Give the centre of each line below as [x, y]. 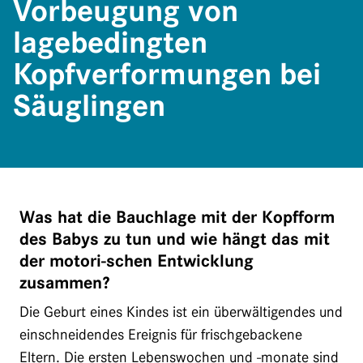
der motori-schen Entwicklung [137, 261]
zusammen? [64, 282]
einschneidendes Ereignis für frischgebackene [161, 334]
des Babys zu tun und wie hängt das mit [175, 239]
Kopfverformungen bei [167, 74]
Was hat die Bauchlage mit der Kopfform [177, 217]
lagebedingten [110, 43]
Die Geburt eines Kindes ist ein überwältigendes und [181, 312]
